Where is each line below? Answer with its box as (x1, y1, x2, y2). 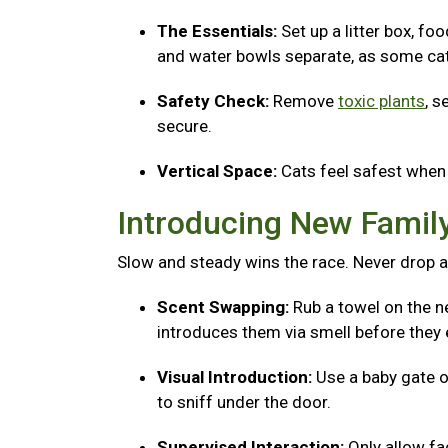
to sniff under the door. (157, 392, 335, 412)
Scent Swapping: (157, 297, 293, 317)
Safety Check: (157, 91, 273, 111)
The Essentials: (157, 21, 277, 41)
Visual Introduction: (157, 367, 316, 387)
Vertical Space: (157, 161, 281, 181)
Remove (273, 91, 338, 111)
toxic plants (338, 91, 425, 111)
